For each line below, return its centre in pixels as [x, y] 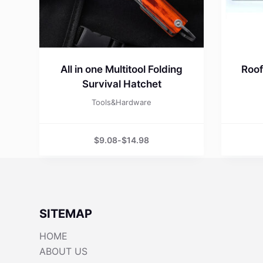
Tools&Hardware [122, 102]
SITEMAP [66, 214]
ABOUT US [64, 251]
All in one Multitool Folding [122, 70]
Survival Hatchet [122, 84]
